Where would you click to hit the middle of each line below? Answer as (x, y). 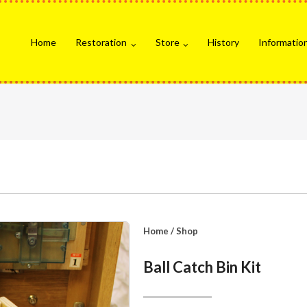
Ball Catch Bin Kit (202, 267)
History (224, 42)
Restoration (101, 42)
